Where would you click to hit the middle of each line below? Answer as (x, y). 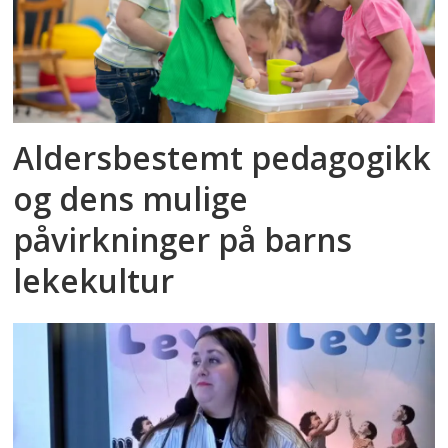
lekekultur (94, 280)
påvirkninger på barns (183, 239)
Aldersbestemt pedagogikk (222, 157)
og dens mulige (131, 198)
